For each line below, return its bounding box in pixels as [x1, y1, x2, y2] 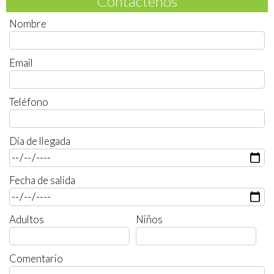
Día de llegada [9, 134, 70, 147]
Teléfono [9, 95, 48, 108]
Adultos [9, 212, 44, 226]
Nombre [9, 17, 46, 30]
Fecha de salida [9, 173, 75, 187]
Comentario [9, 251, 63, 265]
